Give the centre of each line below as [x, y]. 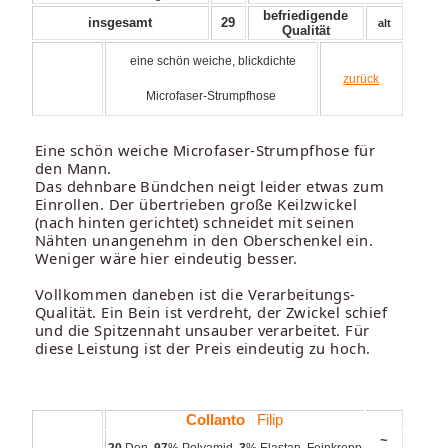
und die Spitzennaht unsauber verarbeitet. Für [202, 329]
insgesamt [120, 22]
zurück [361, 78]
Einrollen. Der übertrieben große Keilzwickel [196, 203]
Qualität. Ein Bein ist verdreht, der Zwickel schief [211, 311]
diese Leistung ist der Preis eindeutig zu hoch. [202, 347]
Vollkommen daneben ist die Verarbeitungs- [195, 293]
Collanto [216, 419]
